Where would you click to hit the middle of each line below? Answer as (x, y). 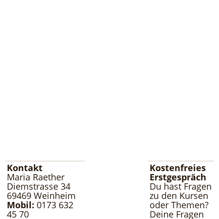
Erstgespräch (178, 177)
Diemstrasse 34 (39, 186)
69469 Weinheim (41, 196)
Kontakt (25, 168)
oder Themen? (179, 205)
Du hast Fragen (181, 186)
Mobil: (21, 205)
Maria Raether (36, 177)
